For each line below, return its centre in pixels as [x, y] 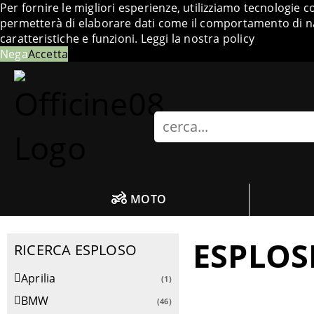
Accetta [48, 54]
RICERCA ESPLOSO [75, 250]
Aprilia [40, 279]
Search [173, 118]
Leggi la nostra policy [198, 39]
